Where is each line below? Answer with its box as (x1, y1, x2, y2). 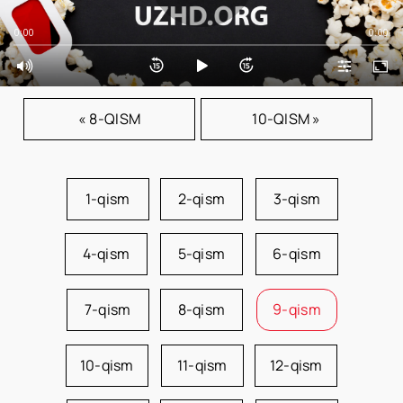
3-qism (273, 189, 321, 209)
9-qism (273, 300, 321, 319)
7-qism (84, 300, 131, 319)
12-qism (269, 355, 323, 375)
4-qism (82, 244, 130, 264)
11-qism (176, 355, 228, 375)
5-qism (177, 244, 226, 264)
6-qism (273, 244, 321, 264)
